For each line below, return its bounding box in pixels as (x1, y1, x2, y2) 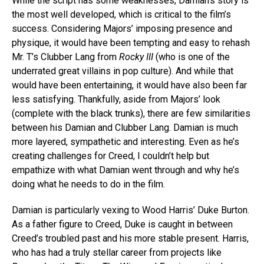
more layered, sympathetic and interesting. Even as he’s (12, 136, 239, 147)
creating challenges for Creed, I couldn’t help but (12, 150, 209, 161)
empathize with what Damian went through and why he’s (12, 164, 239, 176)
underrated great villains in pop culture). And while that (12, 65, 233, 77)
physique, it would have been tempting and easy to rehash (12, 37, 250, 48)
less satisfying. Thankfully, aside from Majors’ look (12, 94, 220, 105)
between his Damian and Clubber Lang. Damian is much (12, 122, 238, 133)
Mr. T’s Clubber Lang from (12, 51, 119, 62)
